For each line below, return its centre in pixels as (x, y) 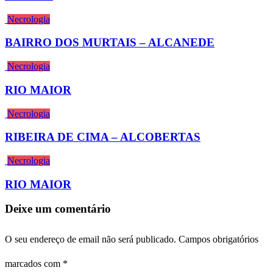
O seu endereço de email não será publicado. (90, 239)
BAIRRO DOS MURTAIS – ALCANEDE (110, 43)
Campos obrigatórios (218, 239)
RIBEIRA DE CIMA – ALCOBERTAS (103, 137)
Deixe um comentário (58, 209)
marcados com (34, 264)
